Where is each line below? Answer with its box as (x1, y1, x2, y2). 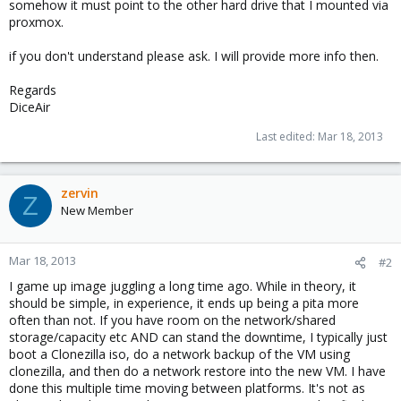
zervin (61, 184, 98, 201)
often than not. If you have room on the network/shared (9, 311, 336, 328)
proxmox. (9, 13, 64, 30)
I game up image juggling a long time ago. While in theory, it (9, 277, 356, 294)
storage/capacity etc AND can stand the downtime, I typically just (9, 328, 388, 346)
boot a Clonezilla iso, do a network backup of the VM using (9, 346, 350, 363)
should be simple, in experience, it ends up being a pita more (9, 294, 359, 311)
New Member (61, 202, 133, 218)
